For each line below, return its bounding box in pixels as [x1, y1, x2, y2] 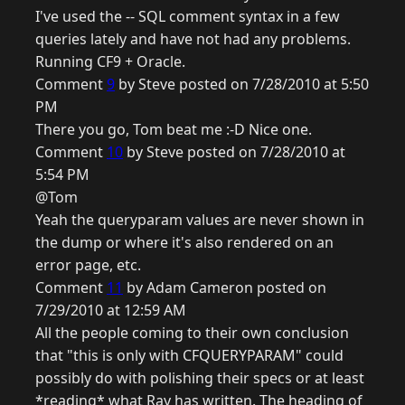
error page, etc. [35, 255, 141, 276]
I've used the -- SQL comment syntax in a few [35, 6, 340, 27]
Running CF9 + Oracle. [35, 52, 185, 72]
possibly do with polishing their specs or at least [35, 368, 364, 389]
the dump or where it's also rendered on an [35, 232, 334, 253]
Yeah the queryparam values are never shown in [35, 210, 364, 231]
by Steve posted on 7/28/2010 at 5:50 [115, 74, 369, 95]
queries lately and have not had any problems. [35, 29, 351, 50]
